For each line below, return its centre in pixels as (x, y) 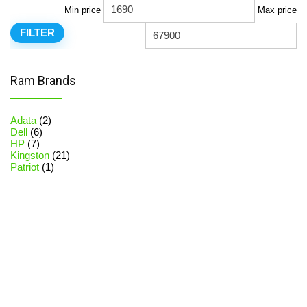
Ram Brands (43, 81)
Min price (83, 10)
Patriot (25, 167)
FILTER (37, 33)
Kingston (30, 155)
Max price (277, 10)
